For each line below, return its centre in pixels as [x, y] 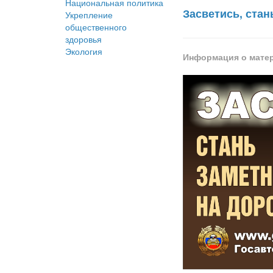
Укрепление [89, 15]
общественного [96, 27]
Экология [84, 51]
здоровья [83, 39]
